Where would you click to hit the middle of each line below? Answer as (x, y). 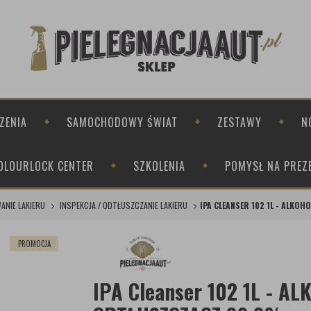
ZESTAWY (239, 122)
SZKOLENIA (159, 166)
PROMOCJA (34, 244)
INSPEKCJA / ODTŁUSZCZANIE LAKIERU (123, 205)
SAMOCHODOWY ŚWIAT (122, 122)
